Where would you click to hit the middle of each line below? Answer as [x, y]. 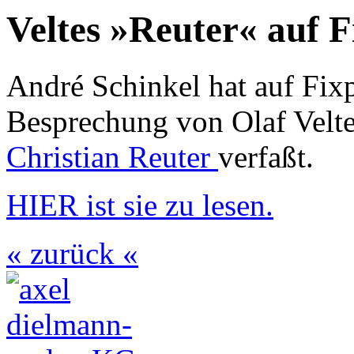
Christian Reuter [112, 156]
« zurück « [72, 253]
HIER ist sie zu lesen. [140, 205]
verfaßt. [266, 156]
